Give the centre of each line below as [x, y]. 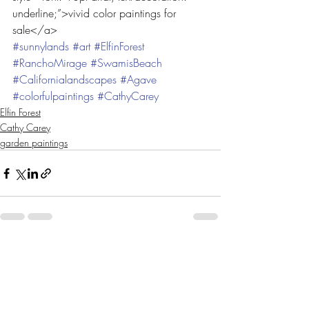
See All [207, 252]
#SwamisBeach [126, 63]
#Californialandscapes [64, 80]
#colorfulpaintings [53, 96]
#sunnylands [41, 47]
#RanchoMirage [50, 63]
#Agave [138, 80]
